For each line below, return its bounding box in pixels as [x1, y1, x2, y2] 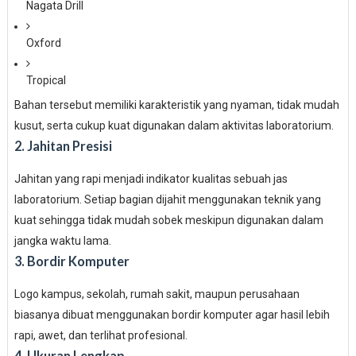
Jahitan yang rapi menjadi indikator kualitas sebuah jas [14, 172, 288, 185]
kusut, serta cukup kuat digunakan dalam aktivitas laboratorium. [14, 119, 334, 132]
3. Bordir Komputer [14, 253, 130, 269]
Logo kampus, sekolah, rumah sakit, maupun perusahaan [14, 288, 300, 300]
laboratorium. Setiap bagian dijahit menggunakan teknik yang [14, 193, 321, 206]
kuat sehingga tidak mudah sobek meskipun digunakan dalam [14, 214, 323, 226]
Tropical [25, 74, 66, 87]
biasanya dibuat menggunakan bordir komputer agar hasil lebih [14, 308, 330, 321]
